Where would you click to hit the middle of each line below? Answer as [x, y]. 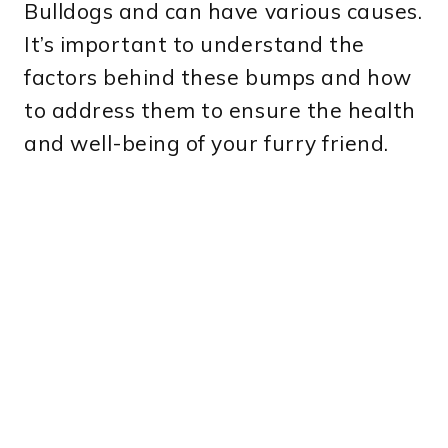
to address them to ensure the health [220, 110]
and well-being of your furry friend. [206, 143]
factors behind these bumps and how [218, 77]
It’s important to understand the [194, 44]
